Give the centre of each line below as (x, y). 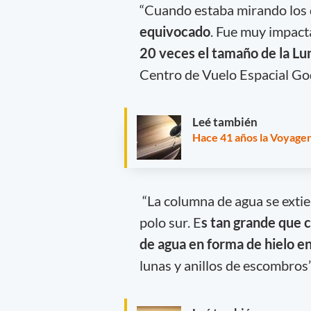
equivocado (175, 31)
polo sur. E (170, 222)
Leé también (225, 122)
